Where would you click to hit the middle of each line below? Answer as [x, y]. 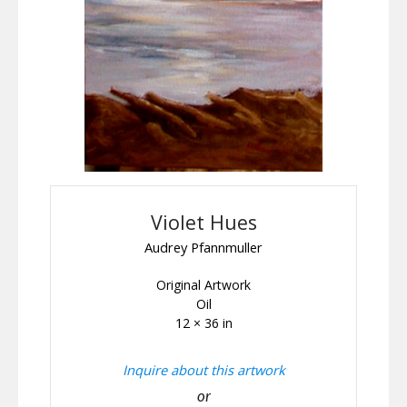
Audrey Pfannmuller [203, 248]
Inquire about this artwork [203, 370]
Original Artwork [203, 285]
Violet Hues [203, 222]
